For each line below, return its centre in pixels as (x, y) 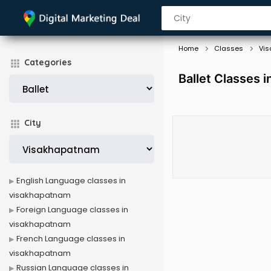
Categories (48, 62)
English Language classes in (71, 181)
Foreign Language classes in (72, 210)
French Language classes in (71, 239)
